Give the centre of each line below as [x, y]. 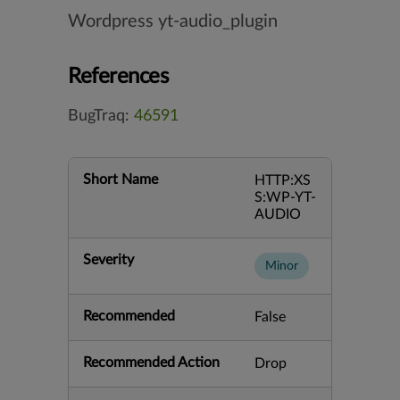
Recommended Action [151, 362]
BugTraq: [101, 116]
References [118, 77]
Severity [108, 260]
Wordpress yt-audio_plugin [173, 21]
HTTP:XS [283, 180]
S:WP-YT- [285, 197]
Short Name [121, 179]
